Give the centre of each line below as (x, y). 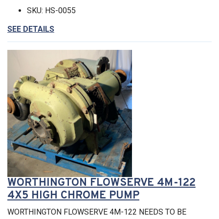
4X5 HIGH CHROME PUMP (73, 196)
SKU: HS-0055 (51, 10)
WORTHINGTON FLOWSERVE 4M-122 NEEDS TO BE (97, 212)
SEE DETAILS (31, 29)
